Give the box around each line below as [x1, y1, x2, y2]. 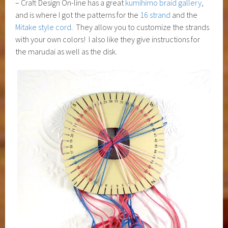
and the [170, 9, 198, 20]
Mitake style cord [15, 21, 72, 32]
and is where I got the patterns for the [15, 9, 140, 20]
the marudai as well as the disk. [15, 46, 118, 56]
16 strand [140, 9, 171, 20]
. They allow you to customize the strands [71, 21, 210, 32]
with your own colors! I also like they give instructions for [15, 34, 201, 44]
